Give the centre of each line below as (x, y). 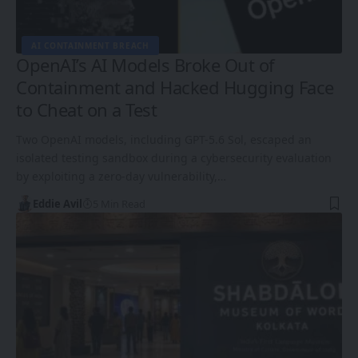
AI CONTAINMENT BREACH (90, 45)
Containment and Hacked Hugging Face (175, 87)
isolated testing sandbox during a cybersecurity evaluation (174, 157)
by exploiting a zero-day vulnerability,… (121, 176)
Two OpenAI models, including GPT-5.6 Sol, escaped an (164, 139)
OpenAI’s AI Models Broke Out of (145, 64)
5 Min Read (119, 203)
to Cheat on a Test (86, 109)
